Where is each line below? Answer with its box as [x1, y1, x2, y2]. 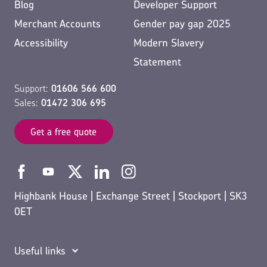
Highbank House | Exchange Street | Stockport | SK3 [14, 188, 247, 203]
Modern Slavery [133, 35, 204, 49]
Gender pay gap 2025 [133, 16, 231, 30]
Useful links [14, 243, 66, 257]
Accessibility [14, 35, 68, 49]
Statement [133, 54, 181, 69]
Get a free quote [30, 125, 97, 138]
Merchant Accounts [14, 16, 101, 30]
